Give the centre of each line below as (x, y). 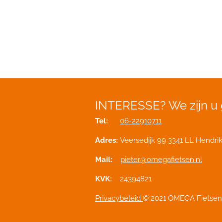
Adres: (108, 140)
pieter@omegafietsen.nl (161, 160)
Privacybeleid (118, 198)
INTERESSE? (132, 105)
